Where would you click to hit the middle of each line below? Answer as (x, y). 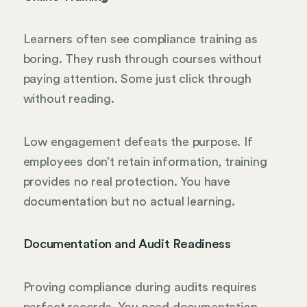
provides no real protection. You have (126, 181)
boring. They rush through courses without (143, 59)
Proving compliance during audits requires (140, 287)
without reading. (69, 99)
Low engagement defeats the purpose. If (138, 142)
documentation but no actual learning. (129, 201)
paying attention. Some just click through (137, 79)
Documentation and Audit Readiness (127, 244)
